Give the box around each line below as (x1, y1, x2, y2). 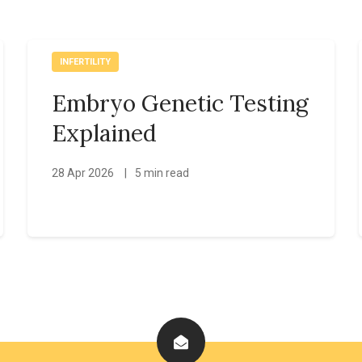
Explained (51, 117, 157, 148)
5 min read (134, 166, 189, 179)
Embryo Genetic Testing (51, 87, 309, 118)
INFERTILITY (59, 56, 111, 67)
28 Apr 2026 (51, 166, 116, 179)
